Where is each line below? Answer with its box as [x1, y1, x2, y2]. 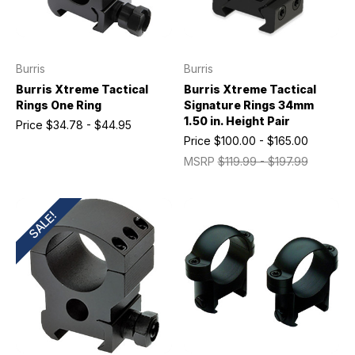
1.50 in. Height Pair [183, 113, 290, 128]
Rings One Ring [16, 97, 101, 112]
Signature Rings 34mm [183, 97, 314, 112]
